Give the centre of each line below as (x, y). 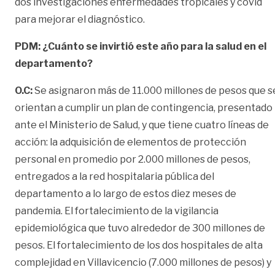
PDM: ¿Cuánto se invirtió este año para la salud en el (141, 46)
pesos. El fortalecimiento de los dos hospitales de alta (139, 245)
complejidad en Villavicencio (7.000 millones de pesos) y (143, 262)
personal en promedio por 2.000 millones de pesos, (133, 159)
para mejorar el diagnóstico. (80, 19)
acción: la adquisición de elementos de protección (130, 142)
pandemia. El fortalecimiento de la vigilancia (117, 211)
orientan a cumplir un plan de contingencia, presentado (144, 107)
